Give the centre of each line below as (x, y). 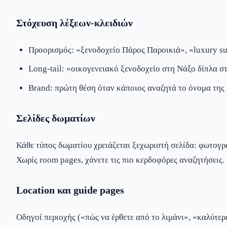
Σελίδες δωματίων (56, 118)
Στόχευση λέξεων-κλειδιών (74, 23)
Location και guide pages (70, 190)
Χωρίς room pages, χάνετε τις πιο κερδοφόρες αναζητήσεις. (120, 160)
